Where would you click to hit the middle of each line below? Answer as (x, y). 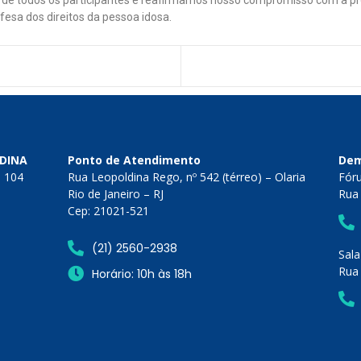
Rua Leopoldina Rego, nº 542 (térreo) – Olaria (187, 177)
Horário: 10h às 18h (142, 274)
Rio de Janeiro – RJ (116, 194)
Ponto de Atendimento (135, 160)
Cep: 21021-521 (109, 211)
